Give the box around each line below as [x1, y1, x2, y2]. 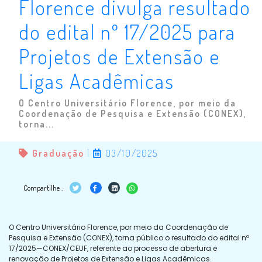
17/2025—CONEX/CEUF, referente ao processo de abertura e [9, 243, 217, 253]
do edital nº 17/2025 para [19, 18, 236, 44]
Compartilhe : [23, 182, 65, 192]
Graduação [29, 147, 87, 159]
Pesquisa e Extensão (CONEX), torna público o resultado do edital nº [9, 232, 249, 243]
